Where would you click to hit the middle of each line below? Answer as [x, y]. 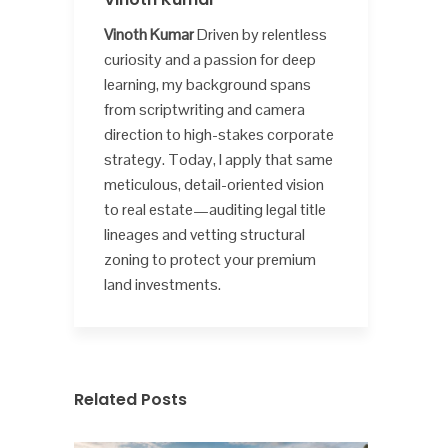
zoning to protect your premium [210, 260]
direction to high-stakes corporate [219, 135]
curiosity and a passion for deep [210, 60]
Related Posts [130, 400]
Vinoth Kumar [149, 35]
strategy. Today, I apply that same [218, 160]
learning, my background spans [207, 85]
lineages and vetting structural [204, 235]
